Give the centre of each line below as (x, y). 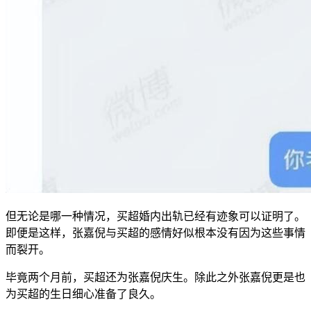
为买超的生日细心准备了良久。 (83, 294)
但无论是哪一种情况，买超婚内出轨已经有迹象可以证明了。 (155, 216)
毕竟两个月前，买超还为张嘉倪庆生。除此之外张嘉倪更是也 (155, 277)
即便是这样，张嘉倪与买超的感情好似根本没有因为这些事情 (155, 233)
